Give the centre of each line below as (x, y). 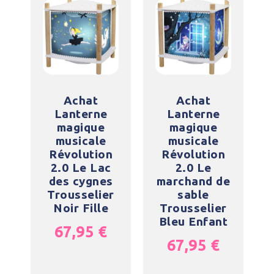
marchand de (193, 181)
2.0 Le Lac (81, 168)
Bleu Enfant (193, 221)
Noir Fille (81, 208)
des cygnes (81, 181)
